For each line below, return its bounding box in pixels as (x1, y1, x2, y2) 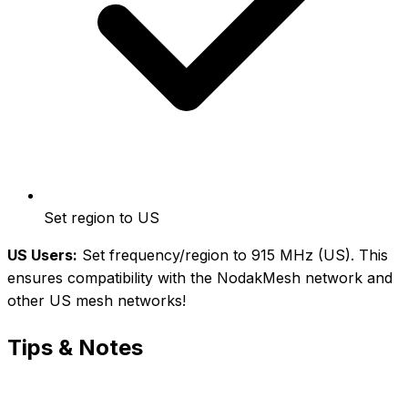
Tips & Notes (7, 334, 143, 362)
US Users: (7, 246, 77, 265)
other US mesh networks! (7, 291, 186, 311)
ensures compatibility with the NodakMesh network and (7, 269, 393, 288)
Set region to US (44, 209, 159, 228)
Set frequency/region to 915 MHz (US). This (77, 246, 388, 265)
